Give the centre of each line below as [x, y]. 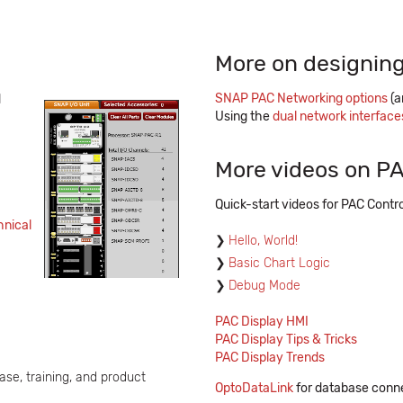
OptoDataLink [254, 388]
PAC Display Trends [270, 358]
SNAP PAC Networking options [301, 99]
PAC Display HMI [262, 322]
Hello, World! [263, 241]
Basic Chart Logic [279, 263]
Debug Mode [264, 286]
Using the [244, 116]
